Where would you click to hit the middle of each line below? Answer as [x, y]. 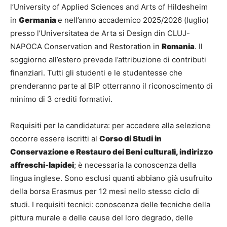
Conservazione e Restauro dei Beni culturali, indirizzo [111, 152]
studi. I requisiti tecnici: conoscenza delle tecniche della [110, 205]
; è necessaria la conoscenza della [135, 165]
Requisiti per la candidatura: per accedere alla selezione [110, 126]
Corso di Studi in [130, 139]
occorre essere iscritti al [55, 139]
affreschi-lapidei [42, 165]
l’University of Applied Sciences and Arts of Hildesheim [109, 7]
